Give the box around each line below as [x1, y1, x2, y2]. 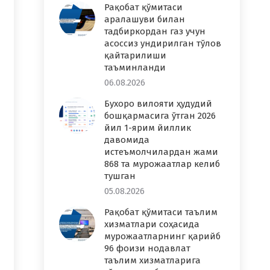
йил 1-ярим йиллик [104, 122, 191, 133]
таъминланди [104, 62, 166, 73]
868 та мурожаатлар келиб [104, 159, 220, 169]
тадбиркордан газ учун [104, 26, 206, 37]
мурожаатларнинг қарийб [104, 231, 221, 242]
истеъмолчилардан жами [104, 146, 218, 157]
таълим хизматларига [104, 255, 201, 266]
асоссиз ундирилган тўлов [104, 38, 221, 49]
